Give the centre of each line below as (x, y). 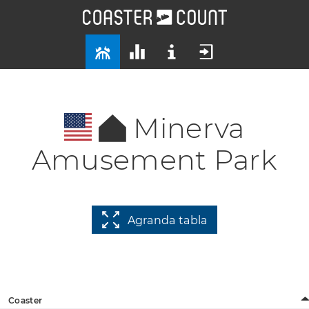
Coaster (26, 300)
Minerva (189, 128)
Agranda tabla (167, 220)
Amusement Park (154, 159)
